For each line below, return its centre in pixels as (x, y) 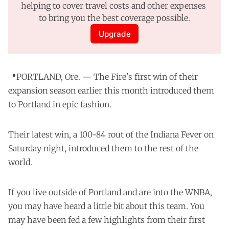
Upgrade (114, 34)
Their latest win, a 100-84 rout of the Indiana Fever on (111, 135)
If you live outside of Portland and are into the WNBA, (110, 192)
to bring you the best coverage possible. (114, 18)
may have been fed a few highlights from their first (107, 220)
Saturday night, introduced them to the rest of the (103, 148)
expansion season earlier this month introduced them (111, 91)
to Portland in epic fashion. (60, 105)
